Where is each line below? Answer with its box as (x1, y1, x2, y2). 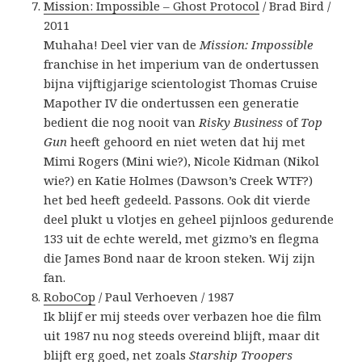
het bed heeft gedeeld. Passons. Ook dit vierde (44, 192, 311, 208)
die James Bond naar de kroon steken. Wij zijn (44, 250, 316, 267)
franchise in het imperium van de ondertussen (44, 56, 320, 73)
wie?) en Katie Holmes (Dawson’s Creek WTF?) (44, 172, 314, 189)
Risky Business (199, 114, 284, 131)
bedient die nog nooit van (44, 114, 200, 131)
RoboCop (44, 288, 96, 305)
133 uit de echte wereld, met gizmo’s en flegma (44, 230, 320, 247)
